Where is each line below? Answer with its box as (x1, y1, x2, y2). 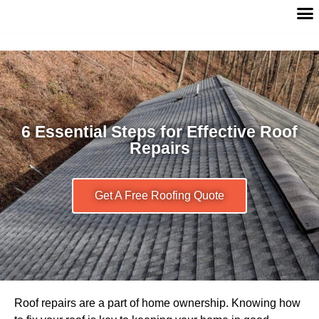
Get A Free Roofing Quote (95, 189, 224, 202)
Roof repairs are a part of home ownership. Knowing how (14, 297, 300, 309)
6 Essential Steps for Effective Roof (21, 122, 298, 141)
